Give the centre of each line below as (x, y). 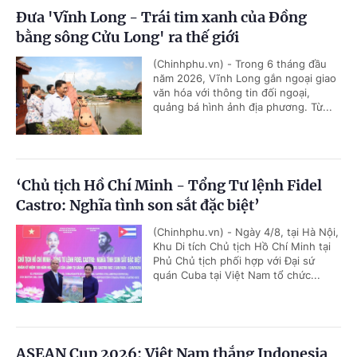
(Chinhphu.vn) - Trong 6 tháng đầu (240, 63)
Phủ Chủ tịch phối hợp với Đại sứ (234, 260)
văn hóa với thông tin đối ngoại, (231, 92)
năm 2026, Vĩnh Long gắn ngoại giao (245, 78)
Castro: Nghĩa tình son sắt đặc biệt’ (138, 205)
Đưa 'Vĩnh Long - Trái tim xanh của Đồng (161, 17)
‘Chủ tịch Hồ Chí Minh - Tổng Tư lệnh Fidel (169, 185)
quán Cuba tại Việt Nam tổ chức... (237, 275)
